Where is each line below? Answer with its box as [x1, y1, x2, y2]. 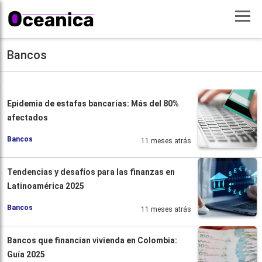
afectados [7, 112, 48, 122]
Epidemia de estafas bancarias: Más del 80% [7, 98, 179, 108]
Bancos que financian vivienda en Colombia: [7, 235, 177, 245]
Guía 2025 [7, 249, 45, 259]
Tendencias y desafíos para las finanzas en [7, 167, 175, 177]
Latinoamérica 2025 [7, 181, 84, 191]
